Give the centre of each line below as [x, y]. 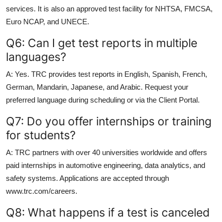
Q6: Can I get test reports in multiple [102, 43]
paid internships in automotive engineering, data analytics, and [106, 165]
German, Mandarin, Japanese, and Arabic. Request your [97, 87]
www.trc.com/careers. [42, 191]
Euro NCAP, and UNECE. [48, 21]
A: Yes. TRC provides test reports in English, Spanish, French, [107, 74]
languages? [36, 56]
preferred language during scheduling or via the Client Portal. [103, 100]
